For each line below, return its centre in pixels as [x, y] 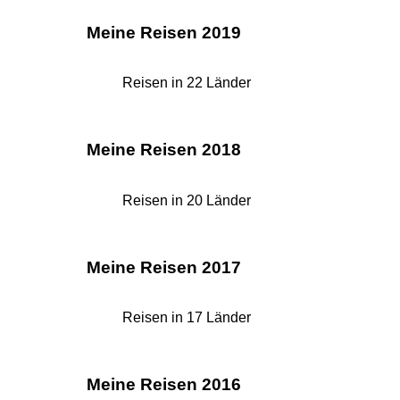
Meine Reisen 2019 [164, 32]
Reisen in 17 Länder [187, 318]
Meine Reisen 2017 [164, 267]
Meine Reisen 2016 [164, 384]
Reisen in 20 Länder [187, 200]
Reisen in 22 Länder [187, 83]
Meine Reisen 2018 [164, 150]
